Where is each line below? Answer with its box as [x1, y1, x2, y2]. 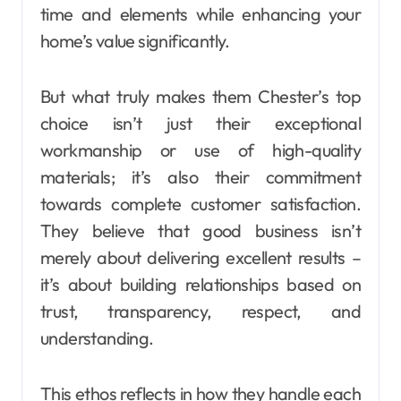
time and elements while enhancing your [40, 3, 361, 26]
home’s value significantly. [40, 30, 230, 53]
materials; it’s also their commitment [40, 166, 361, 189]
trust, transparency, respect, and [40, 300, 361, 323]
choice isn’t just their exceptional [40, 112, 361, 135]
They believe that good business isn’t [40, 219, 361, 243]
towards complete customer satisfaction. [40, 192, 361, 216]
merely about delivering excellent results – [40, 246, 361, 269]
